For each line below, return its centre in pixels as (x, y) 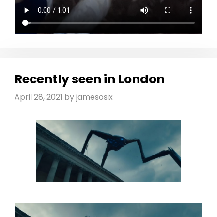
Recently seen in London (90, 79)
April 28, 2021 (39, 97)
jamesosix (94, 97)
